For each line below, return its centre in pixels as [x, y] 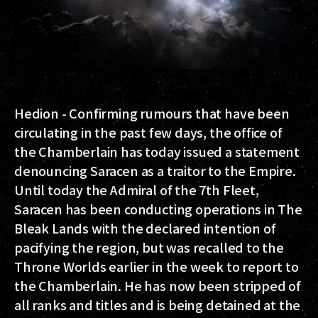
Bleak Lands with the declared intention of [145, 227]
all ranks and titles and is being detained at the [158, 304]
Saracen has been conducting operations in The [158, 208]
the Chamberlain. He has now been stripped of [158, 285]
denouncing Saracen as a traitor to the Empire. [155, 170]
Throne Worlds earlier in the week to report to [157, 266]
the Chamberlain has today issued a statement [157, 151]
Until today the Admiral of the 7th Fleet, [137, 189]
